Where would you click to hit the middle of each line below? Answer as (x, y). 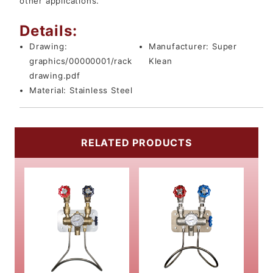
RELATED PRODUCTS (136, 143)
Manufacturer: (180, 47)
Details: (48, 31)
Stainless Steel (101, 90)
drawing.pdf (55, 76)
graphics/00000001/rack (81, 61)
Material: (49, 90)
